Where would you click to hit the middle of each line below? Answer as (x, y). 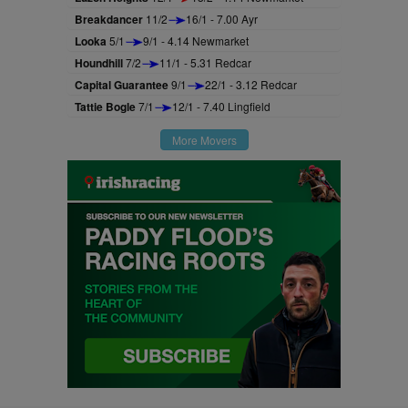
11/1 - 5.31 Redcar (205, 62)
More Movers (204, 140)
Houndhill (99, 63)
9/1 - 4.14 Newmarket (196, 41)
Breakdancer (109, 19)
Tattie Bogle (105, 107)
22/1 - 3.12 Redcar (251, 84)
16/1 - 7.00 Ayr (222, 19)
